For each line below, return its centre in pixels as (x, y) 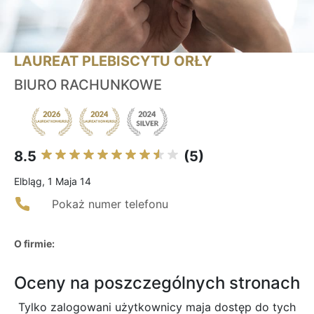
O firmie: (34, 244)
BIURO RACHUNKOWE (88, 85)
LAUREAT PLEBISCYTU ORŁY (113, 61)
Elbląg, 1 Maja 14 (53, 182)
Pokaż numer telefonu (110, 204)
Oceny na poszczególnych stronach (157, 283)
